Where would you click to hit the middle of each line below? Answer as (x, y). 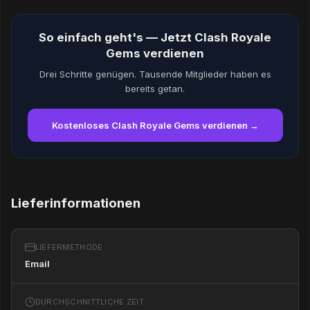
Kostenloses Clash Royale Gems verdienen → (155, 126)
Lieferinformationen (76, 203)
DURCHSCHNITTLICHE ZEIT (89, 301)
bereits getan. (155, 88)
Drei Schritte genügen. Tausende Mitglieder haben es (155, 74)
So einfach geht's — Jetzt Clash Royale (155, 38)
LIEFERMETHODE (69, 247)
